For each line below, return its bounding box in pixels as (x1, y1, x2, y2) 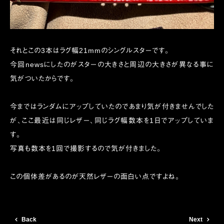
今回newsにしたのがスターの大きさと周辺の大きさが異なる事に (10, 60, 214, 68)
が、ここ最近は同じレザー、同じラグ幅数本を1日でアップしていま (10, 116, 214, 124)
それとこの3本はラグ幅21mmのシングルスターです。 (10, 46, 169, 54)
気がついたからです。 (10, 74, 74, 82)
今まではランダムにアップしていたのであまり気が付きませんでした (10, 102, 214, 110)
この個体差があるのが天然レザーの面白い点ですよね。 (10, 172, 180, 180)
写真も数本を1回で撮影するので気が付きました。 (10, 144, 161, 152)
